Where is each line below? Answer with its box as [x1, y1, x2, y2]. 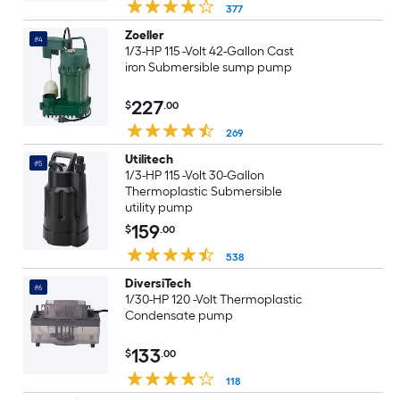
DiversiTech [124, 276, 191, 291]
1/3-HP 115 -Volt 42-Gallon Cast [124, 44, 295, 59]
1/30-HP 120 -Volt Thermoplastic [124, 292, 304, 307]
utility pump [124, 200, 193, 215]
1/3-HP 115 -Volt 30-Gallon [124, 168, 265, 183]
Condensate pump [124, 308, 233, 323]
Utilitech [124, 152, 173, 167]
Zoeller [124, 28, 163, 43]
